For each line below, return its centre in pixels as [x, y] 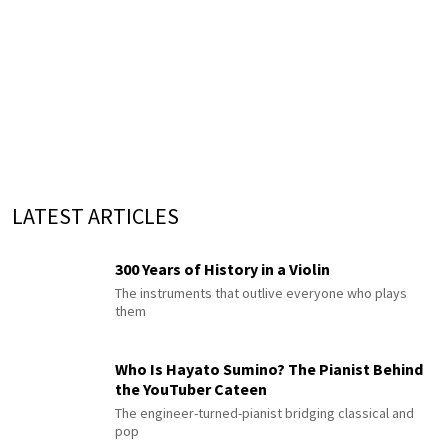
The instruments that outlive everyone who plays [261, 293]
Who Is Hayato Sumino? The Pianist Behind [269, 369]
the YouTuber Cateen [191, 389]
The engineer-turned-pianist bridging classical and [264, 413]
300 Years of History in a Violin [222, 269]
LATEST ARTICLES [95, 215]
